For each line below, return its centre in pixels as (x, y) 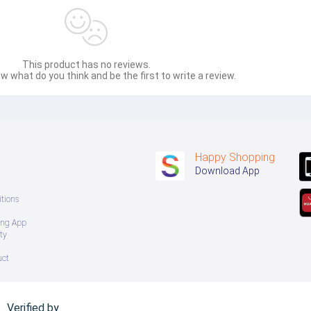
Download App (227, 170)
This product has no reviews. (86, 64)
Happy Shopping (235, 157)
